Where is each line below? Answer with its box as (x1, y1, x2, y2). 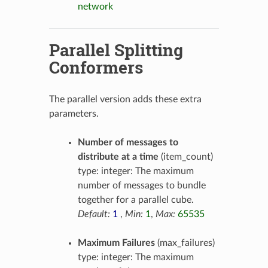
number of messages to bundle (77, 180, 206, 190)
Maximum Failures (77, 237, 155, 248)
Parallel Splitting (48, 38, 183, 61)
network (77, 1, 113, 11)
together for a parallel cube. (77, 194, 194, 205)
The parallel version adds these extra (48, 94, 202, 104)
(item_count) (158, 151, 213, 162)
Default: (77, 209, 110, 219)
